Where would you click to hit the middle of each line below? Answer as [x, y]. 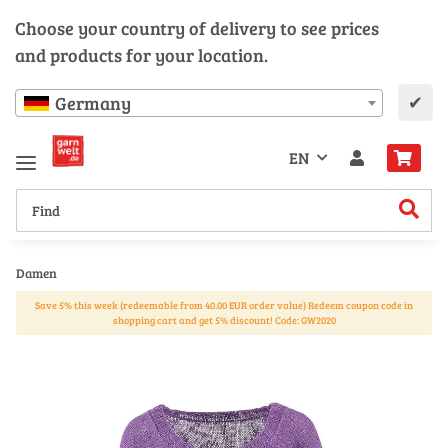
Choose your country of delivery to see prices [197, 28]
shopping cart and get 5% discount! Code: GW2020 [224, 319]
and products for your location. [141, 55]
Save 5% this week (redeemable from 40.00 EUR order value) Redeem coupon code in [224, 304]
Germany [93, 103]
